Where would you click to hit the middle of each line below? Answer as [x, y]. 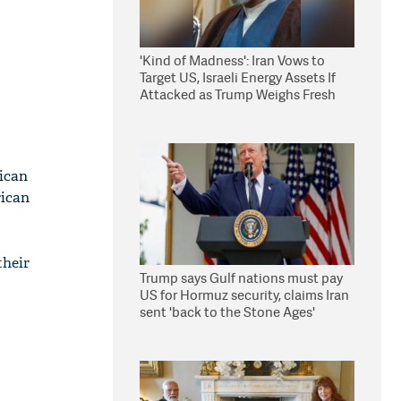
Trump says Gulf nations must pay [241, 278]
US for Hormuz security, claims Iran [244, 295]
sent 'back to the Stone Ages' [227, 312]
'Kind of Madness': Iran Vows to [232, 60]
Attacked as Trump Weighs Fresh [238, 94]
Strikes [161, 111]
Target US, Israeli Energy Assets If [238, 77]
